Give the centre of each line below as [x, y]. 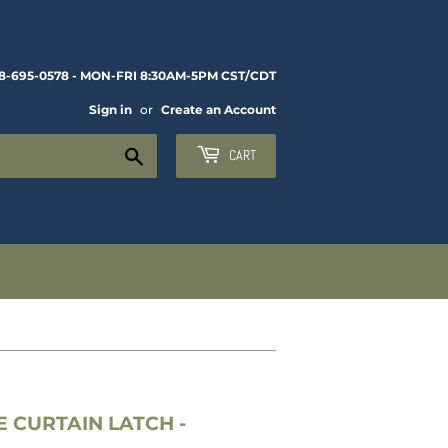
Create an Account [218, 109]
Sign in [110, 109]
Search [169, 153]
